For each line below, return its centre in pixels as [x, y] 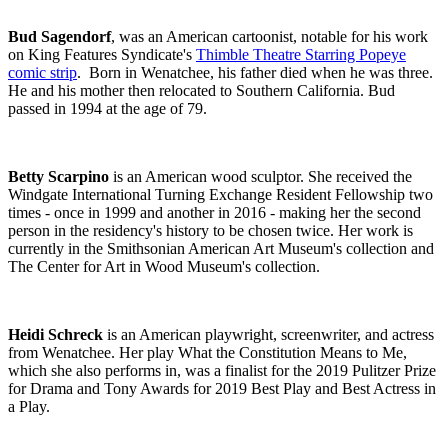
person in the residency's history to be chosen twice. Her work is [210, 230]
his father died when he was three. [325, 72]
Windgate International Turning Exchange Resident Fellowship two [220, 194]
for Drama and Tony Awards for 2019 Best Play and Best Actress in [222, 388]
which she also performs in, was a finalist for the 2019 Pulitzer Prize [222, 370]
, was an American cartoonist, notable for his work [269, 36]
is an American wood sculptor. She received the [260, 176]
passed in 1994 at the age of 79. [107, 108]
